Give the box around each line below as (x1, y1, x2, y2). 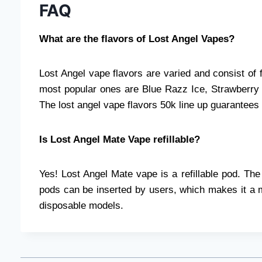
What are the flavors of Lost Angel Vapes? (39, 33, 235, 45)
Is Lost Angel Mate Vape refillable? (39, 134, 200, 146)
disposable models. (39, 200, 123, 212)
